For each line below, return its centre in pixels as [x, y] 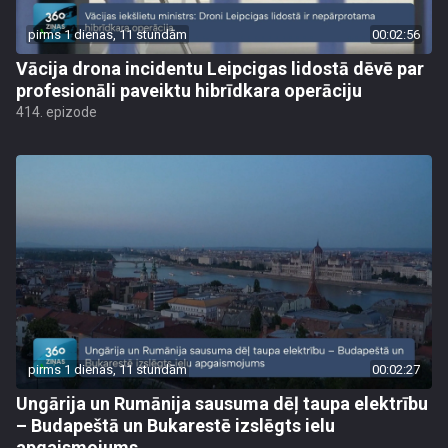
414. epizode [56, 112]
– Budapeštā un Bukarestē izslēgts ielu [175, 425]
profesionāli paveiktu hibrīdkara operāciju [189, 90]
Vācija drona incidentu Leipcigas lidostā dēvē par [220, 68]
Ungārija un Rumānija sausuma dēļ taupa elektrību [222, 403]
